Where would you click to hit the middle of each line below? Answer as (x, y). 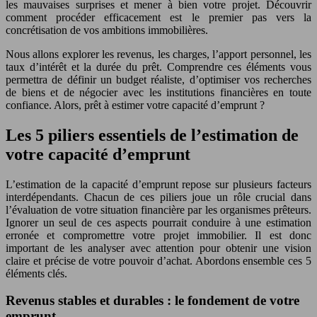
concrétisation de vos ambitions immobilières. (107, 30)
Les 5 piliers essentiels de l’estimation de (152, 135)
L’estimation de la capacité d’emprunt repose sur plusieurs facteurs (158, 184)
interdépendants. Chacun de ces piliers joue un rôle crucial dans (158, 197)
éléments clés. (36, 273)
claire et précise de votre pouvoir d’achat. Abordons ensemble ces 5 (158, 260)
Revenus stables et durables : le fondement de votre (152, 301)
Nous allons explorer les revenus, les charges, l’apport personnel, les (158, 54)
